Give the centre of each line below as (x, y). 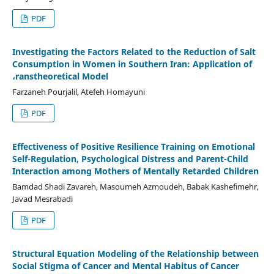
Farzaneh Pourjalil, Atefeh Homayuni (78, 91)
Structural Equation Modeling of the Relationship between (135, 253)
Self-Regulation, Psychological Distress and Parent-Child (130, 158)
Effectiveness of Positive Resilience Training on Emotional (133, 146)
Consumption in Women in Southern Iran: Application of (132, 64)
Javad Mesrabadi (42, 198)
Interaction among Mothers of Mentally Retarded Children (135, 171)
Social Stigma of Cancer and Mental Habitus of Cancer (125, 265)
